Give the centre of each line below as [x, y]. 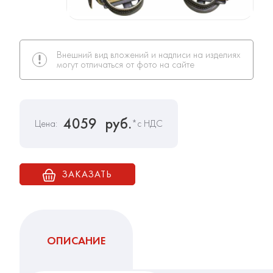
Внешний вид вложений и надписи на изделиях [148, 55]
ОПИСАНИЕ [76, 241]
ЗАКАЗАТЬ [87, 174]
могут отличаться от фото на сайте [126, 65]
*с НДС [147, 124]
